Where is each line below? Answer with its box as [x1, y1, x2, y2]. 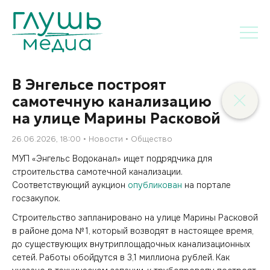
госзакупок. [12, 192, 60, 204]
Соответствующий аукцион [12, 179, 128, 190]
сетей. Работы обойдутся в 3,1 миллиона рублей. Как [12, 252, 230, 263]
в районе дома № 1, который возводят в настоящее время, [12, 225, 253, 236]
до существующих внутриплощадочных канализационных [12, 239, 250, 250]
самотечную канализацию [12, 93, 212, 111]
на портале [182, 179, 231, 190]
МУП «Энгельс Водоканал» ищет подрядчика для [12, 152, 212, 164]
